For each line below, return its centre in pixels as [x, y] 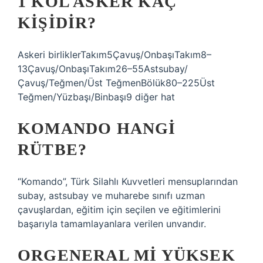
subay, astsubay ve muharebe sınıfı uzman [111, 195]
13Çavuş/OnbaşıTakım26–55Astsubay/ [103, 69]
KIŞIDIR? [57, 23]
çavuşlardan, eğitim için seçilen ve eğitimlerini [119, 210]
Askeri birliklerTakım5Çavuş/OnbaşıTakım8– [114, 55]
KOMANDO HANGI [97, 128]
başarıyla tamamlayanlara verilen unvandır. [112, 224]
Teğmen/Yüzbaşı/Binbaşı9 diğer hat [96, 97]
